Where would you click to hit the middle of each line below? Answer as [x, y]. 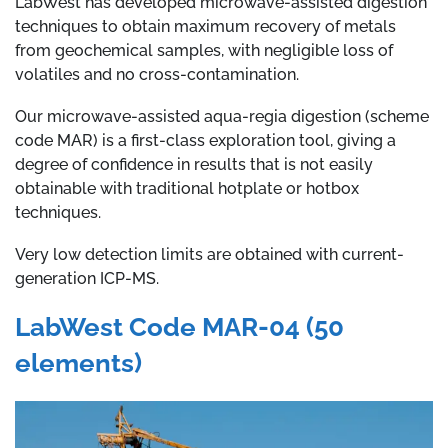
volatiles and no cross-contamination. [157, 74]
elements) [78, 363]
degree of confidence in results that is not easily [194, 164]
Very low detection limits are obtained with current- [209, 254]
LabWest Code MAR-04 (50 [179, 327]
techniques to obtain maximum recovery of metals [205, 26]
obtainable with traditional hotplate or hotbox [187, 188]
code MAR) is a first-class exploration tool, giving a [205, 140]
